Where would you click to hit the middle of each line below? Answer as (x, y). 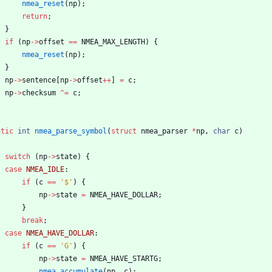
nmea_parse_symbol (71, 131)
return (35, 16)
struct (124, 131)
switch (18, 156)
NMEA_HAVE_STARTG (124, 258)
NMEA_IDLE (45, 169)
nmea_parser (164, 131)
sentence (39, 80)
